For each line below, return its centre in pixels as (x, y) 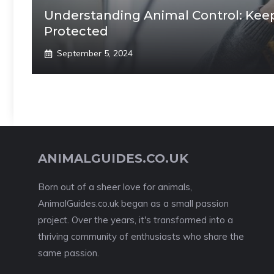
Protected (76, 31)
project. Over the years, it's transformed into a (135, 220)
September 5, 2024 (95, 53)
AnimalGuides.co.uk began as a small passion (133, 203)
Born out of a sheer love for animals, (115, 187)
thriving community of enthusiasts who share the (141, 236)
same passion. (68, 253)
